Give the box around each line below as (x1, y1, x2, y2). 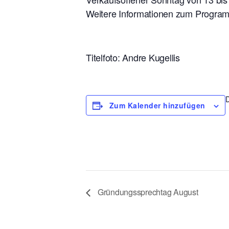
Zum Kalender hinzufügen (109, 100, 205, 110)
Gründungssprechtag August (96, 186, 198, 198)
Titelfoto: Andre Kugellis (86, 50, 180, 64)
